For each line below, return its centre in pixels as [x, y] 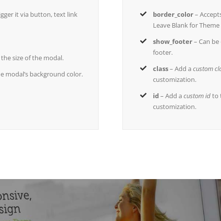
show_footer [173, 41]
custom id [197, 95]
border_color [173, 14]
